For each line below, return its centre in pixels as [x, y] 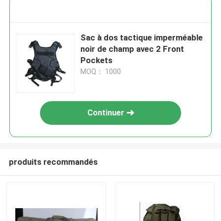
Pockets [97, 60]
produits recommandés [53, 162]
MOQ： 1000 [101, 72]
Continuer [106, 113]
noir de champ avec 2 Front [132, 49]
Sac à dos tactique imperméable [142, 38]
